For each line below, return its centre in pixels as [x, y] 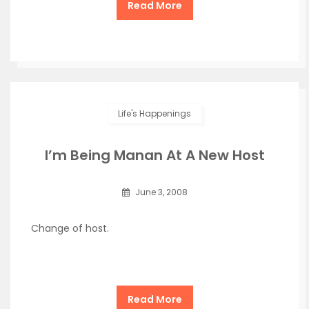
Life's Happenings [154, 113]
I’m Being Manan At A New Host [154, 155]
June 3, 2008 [160, 192]
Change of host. [70, 228]
